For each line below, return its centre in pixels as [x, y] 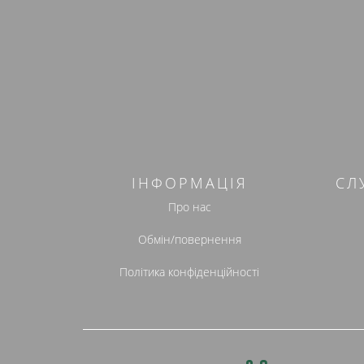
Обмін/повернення [189, 239]
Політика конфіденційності [190, 271]
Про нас [189, 206]
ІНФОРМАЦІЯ [189, 182]
